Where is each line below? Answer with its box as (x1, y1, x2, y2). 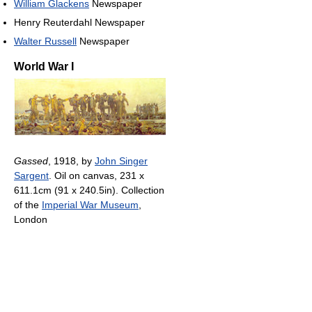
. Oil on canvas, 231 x (49, 170, 144, 182)
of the (14, 199, 42, 211)
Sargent (14, 170, 49, 182)
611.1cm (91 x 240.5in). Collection (14, 185, 164, 196)
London (14, 214, 47, 226)
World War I (14, 61, 74, 73)
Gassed (14, 155, 48, 167)
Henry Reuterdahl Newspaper (14, 17, 145, 29)
